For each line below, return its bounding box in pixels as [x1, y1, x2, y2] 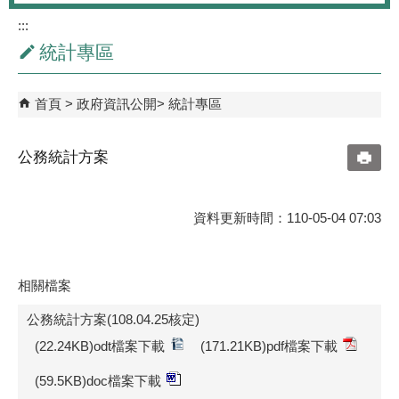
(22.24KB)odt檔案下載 [35, 338, 165, 354]
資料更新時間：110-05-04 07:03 [193, 209, 381, 225]
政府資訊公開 [77, 95, 157, 111]
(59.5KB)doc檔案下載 [35, 372, 161, 388]
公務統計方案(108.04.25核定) [27, 311, 199, 327]
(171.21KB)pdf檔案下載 [200, 338, 338, 354]
